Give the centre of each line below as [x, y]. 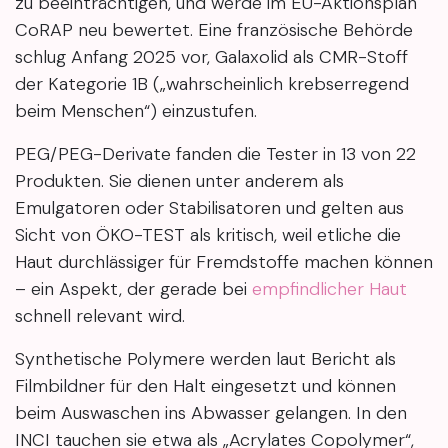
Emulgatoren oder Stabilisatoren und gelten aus [209, 208]
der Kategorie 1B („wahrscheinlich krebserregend [212, 84]
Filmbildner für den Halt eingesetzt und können [205, 386]
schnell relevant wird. [100, 316]
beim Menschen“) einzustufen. [136, 111]
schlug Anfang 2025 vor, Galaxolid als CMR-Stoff [211, 57]
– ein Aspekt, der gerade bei [133, 289]
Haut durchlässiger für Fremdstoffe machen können [224, 262]
